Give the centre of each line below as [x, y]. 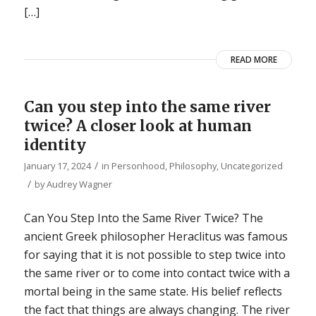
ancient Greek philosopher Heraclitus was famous [156, 236]
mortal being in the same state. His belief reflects [153, 291]
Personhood [138, 165]
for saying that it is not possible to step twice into [154, 254]
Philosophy [193, 165]
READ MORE [254, 59]
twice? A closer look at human [138, 126]
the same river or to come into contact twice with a [157, 273]
